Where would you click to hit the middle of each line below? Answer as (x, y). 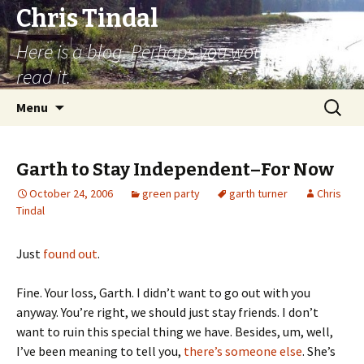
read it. (43, 77)
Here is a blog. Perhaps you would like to (173, 52)
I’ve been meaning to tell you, (100, 351)
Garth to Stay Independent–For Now (175, 169)
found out (70, 253)
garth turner (258, 193)
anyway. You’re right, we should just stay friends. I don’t (167, 312)
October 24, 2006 (71, 193)
